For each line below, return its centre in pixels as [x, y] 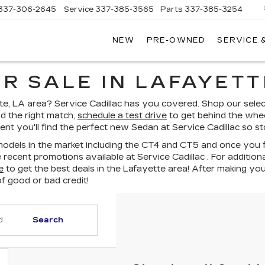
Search [48, 220]
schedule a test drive [122, 116]
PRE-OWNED [176, 41]
